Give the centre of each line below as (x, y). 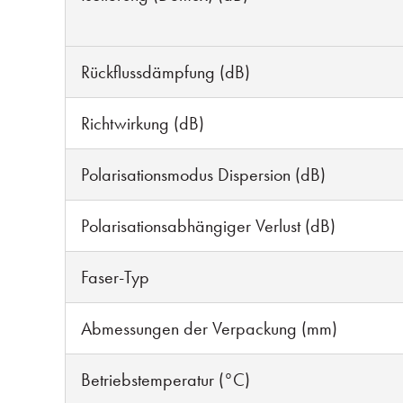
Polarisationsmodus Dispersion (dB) (203, 175)
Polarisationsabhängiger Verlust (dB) (208, 226)
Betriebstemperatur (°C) (166, 380)
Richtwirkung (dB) (143, 123)
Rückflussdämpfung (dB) (166, 72)
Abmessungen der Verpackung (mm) (209, 328)
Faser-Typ (115, 277)
